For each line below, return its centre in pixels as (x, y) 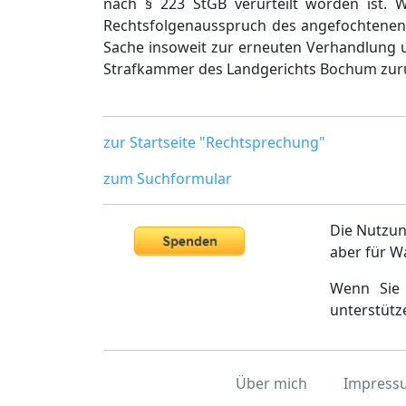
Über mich (271, 383)
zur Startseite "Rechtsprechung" (214, 142)
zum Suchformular (168, 179)
